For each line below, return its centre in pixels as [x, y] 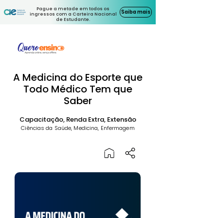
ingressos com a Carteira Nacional [73, 14]
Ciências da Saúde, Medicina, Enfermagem [78, 128]
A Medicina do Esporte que [78, 77]
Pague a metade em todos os [73, 9]
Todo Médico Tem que [78, 89]
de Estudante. [73, 19]
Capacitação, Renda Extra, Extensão [78, 119]
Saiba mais [136, 12]
